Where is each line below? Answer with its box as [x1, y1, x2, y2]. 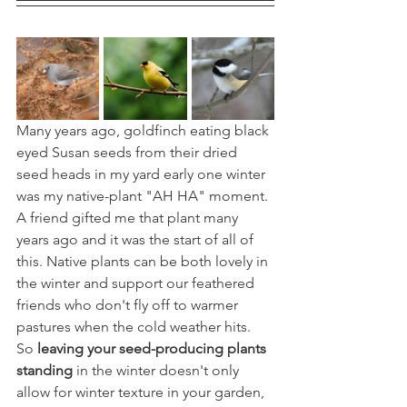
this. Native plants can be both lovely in [16, 252, 272, 270]
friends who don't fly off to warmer [16, 295, 242, 313]
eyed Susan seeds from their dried [16, 143, 241, 161]
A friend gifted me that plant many [16, 208, 242, 226]
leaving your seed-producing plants [37, 339, 270, 357]
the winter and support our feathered [16, 273, 258, 292]
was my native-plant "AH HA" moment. [16, 186, 272, 204]
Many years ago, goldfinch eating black [16, 121, 273, 139]
